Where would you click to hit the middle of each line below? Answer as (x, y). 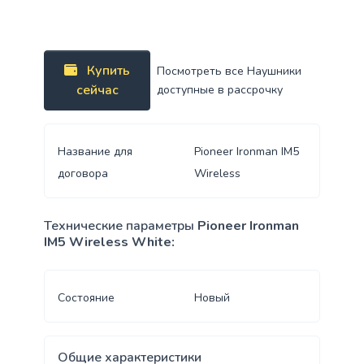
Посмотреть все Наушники (230, 71)
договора (82, 174)
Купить (109, 71)
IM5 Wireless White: (109, 243)
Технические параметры (119, 226)
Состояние (86, 298)
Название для (95, 152)
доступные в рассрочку (220, 90)
